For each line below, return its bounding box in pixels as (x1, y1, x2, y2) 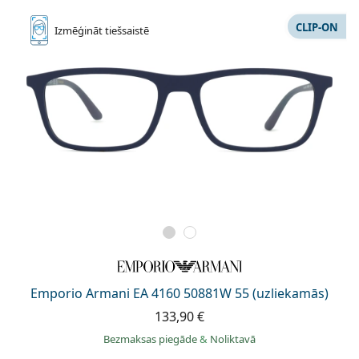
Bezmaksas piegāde (103, 332, 200, 347)
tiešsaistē (105, 23, 149, 38)
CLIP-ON (296, 19, 338, 34)
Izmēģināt (54, 23, 105, 38)
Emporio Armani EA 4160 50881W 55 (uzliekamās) (30, 284, 329, 303)
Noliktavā (210, 332, 256, 347)
